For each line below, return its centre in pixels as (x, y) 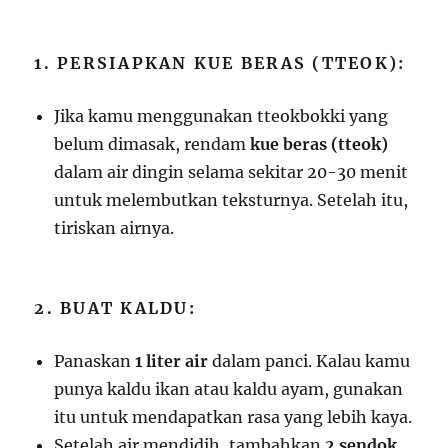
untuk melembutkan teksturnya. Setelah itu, (231, 200)
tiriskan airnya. (114, 228)
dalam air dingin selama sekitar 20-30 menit (231, 172)
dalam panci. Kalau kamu (309, 361)
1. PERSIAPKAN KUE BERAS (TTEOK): (220, 63)
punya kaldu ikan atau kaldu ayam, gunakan (229, 389)
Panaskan (95, 361)
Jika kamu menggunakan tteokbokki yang (221, 116)
